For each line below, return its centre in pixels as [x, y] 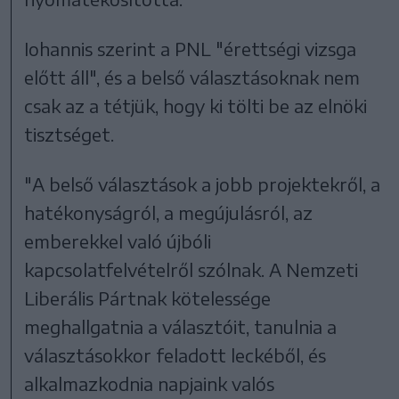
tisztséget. [69, 134]
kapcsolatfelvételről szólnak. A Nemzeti [191, 270]
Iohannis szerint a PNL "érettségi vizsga [191, 49]
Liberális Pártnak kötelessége [148, 298]
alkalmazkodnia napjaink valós [150, 384]
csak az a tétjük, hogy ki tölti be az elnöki [196, 106]
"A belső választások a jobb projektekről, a [203, 184]
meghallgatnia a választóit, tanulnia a [181, 327]
